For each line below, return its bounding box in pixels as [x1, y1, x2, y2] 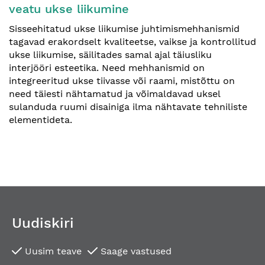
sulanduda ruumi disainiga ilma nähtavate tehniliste [9, 101, 247, 112]
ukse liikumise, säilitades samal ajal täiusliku [9, 49, 212, 60]
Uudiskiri [12, 215, 74, 231]
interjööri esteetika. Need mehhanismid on [9, 62, 205, 73]
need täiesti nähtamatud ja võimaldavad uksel [9, 88, 220, 99]
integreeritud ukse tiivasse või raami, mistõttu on [9, 75, 235, 86]
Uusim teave [22, 245, 82, 257]
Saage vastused [98, 245, 172, 257]
